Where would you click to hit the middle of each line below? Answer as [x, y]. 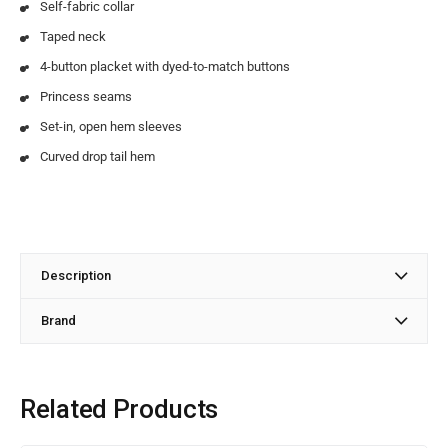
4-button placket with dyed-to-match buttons [165, 66]
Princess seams [86, 96]
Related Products [119, 408]
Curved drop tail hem [97, 156]
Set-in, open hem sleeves [111, 126]
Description [76, 275]
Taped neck [73, 36]
